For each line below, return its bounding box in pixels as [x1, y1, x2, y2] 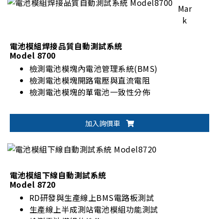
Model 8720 [10, 178, 56, 190]
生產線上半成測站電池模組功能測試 [29, 203, 158, 215]
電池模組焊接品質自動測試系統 [10, 40, 123, 52]
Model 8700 [10, 49, 56, 62]
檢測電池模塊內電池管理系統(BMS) [29, 63, 158, 75]
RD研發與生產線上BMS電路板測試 [29, 191, 154, 203]
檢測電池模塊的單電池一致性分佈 [29, 86, 151, 98]
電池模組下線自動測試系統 [10, 169, 107, 181]
